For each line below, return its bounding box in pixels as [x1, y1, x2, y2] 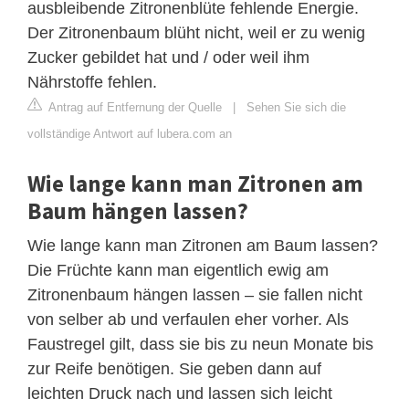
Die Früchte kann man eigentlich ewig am [27, 260, 329, 279]
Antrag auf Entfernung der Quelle [46, 100, 222, 114]
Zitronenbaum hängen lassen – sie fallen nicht [27, 285, 362, 304]
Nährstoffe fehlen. [27, 72, 157, 91]
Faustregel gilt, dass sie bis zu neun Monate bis [27, 334, 373, 353]
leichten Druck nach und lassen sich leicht [27, 383, 332, 403]
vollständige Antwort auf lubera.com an [27, 126, 232, 141]
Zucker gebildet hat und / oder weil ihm [27, 47, 309, 67]
